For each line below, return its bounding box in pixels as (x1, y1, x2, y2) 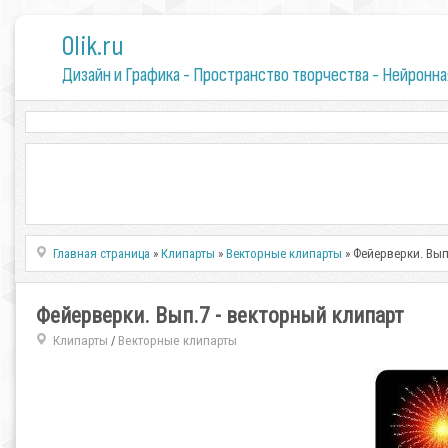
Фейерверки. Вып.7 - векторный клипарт (36, 303, 404, 328)
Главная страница (53, 246, 151, 261)
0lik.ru (61, 30, 124, 63)
